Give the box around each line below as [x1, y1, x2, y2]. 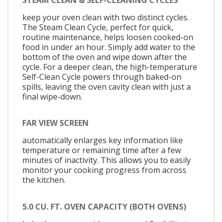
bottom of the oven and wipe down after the [22, 51, 187, 62]
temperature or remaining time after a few [22, 145, 181, 156]
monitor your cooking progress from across [22, 165, 186, 176]
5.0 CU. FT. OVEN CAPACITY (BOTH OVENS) [22, 201, 186, 212]
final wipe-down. [22, 91, 82, 102]
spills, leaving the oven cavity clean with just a [22, 81, 191, 92]
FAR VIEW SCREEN [22, 117, 89, 129]
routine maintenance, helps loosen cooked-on [22, 31, 193, 43]
